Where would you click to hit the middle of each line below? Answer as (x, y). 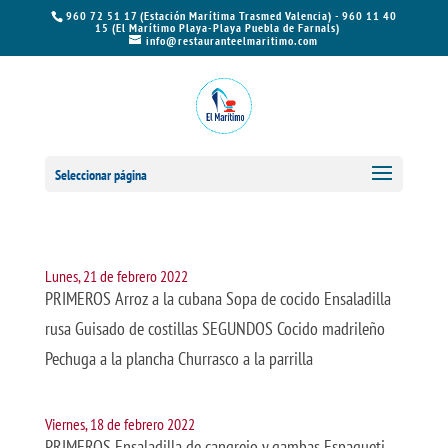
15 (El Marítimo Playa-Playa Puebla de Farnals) (217, 27)
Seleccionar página (100, 175)
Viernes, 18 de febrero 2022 (119, 424)
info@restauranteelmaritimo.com (232, 40)
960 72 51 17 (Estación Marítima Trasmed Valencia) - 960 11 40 (231, 15)
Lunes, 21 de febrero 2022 (116, 276)
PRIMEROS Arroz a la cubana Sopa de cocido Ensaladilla (217, 298)
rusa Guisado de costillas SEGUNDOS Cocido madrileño (214, 328)
